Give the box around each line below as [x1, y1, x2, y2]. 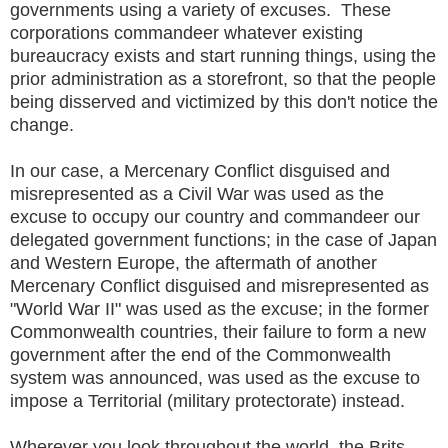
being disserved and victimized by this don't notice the [10, 91, 438, 112]
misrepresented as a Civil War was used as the [10, 183, 384, 204]
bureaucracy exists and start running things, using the [10, 45, 436, 66]
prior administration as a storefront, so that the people [10, 68, 436, 89]
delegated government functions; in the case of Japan [10, 229, 437, 250]
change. [10, 114, 79, 135]
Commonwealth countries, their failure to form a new [10, 321, 426, 342]
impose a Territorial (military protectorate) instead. [10, 390, 415, 411]
